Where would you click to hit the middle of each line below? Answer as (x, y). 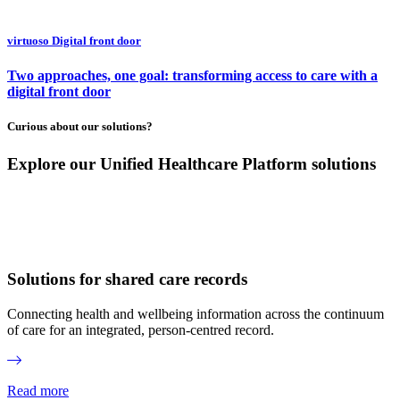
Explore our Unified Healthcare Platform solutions (192, 163)
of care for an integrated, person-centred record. (141, 329)
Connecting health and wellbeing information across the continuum (196, 313)
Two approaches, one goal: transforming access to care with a (192, 76)
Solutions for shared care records (127, 279)
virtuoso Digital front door (74, 41)
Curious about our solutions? (80, 127)
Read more (38, 390)
